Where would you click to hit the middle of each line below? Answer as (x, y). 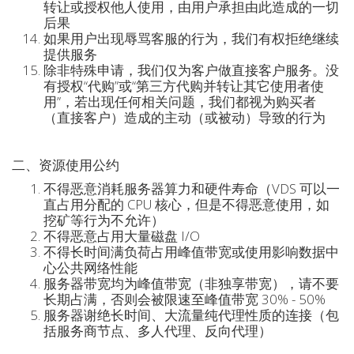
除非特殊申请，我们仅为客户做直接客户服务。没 (191, 70)
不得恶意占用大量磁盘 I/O (122, 236)
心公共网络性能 (90, 267)
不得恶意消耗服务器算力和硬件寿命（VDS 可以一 (192, 188)
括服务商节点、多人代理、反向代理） (158, 331)
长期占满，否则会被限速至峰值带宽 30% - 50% (185, 299)
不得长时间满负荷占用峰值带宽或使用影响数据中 (191, 252)
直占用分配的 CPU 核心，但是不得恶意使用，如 (186, 204)
